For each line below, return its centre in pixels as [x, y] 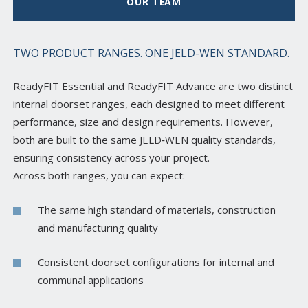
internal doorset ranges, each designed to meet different [149, 103]
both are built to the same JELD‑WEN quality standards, [144, 139]
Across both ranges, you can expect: [99, 175]
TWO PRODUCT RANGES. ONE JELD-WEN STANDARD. [151, 53]
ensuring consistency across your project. [111, 157]
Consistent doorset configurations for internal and [156, 262]
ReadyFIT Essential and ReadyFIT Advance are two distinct [153, 86]
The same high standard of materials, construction [157, 209]
